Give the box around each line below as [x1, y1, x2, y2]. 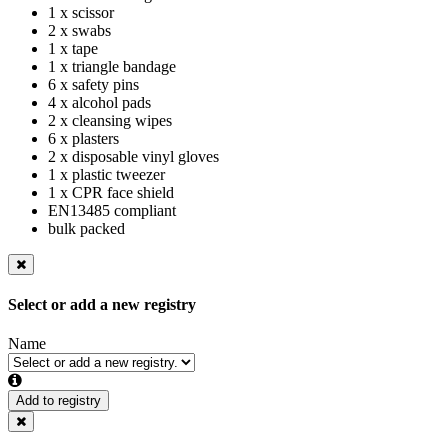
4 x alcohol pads [48, 93, 151, 111]
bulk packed [48, 219, 125, 237]
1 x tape [48, 39, 98, 57]
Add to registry [16, 393, 101, 409]
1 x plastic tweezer [48, 165, 165, 183]
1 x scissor [48, 3, 114, 21]
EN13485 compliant [48, 201, 176, 219]
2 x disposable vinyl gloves [48, 147, 219, 165]
